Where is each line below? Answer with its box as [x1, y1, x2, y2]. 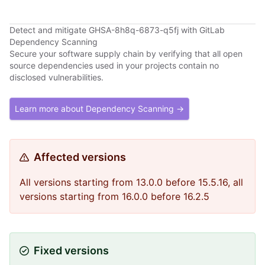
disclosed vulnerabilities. [9, 72, 104, 82]
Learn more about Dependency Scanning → [15, 104, 184, 114]
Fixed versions [34, 244, 109, 257]
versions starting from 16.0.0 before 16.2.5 [20, 190, 209, 202]
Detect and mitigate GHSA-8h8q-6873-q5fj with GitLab [9, 25, 225, 35]
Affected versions [34, 151, 126, 163]
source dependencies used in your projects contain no [9, 60, 219, 70]
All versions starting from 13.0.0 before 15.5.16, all [20, 176, 243, 188]
